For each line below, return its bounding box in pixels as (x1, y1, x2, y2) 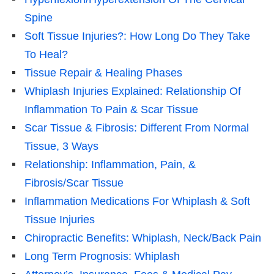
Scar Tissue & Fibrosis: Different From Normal (24, 121, 249, 134)
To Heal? (24, 48, 68, 61)
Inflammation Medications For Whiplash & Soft (24, 194, 250, 207)
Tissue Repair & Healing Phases (24, 66, 182, 79)
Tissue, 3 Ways (24, 139, 98, 152)
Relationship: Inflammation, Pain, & (24, 158, 196, 171)
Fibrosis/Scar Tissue (24, 176, 124, 189)
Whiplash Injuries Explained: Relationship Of (24, 84, 241, 97)
